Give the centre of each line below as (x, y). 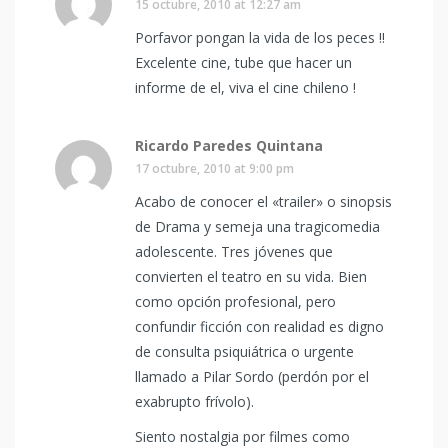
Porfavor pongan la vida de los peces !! (260, 37)
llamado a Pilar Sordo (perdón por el (252, 376)
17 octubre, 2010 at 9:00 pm (214, 168)
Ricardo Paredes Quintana (229, 145)
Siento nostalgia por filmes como (242, 436)
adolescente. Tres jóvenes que (234, 251)
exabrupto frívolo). (194, 401)
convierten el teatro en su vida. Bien (251, 276)
